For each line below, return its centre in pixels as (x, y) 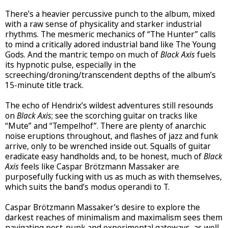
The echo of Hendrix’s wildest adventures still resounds (109, 105)
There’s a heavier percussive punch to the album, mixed (110, 14)
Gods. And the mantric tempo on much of (83, 54)
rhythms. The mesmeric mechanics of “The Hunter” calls (110, 34)
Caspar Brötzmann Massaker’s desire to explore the (103, 207)
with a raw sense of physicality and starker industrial (103, 24)
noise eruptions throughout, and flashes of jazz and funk (112, 136)
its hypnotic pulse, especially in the (70, 65)
